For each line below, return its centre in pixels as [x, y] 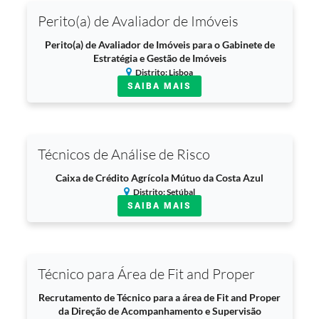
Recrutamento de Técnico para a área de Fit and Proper [159, 297]
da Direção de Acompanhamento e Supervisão [159, 311]
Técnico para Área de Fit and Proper [146, 274]
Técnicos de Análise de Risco [124, 154]
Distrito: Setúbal [164, 192]
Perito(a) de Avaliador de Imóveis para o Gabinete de [159, 45]
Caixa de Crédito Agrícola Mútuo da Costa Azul [159, 178]
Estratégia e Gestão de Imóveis [159, 58]
